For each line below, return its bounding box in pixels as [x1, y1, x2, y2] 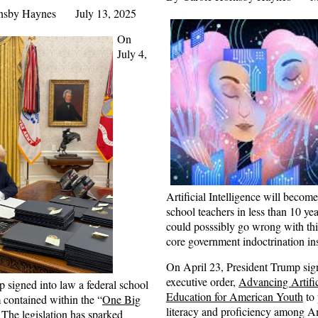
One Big [102, 291, 141, 307]
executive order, [166, 273, 238, 289]
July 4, [117, 46, 147, 62]
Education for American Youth [166, 288, 303, 304]
